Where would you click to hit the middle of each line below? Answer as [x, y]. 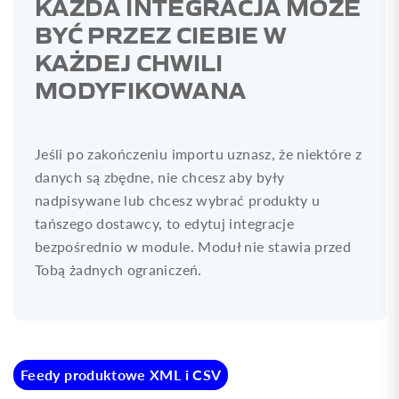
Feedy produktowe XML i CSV [121, 374]
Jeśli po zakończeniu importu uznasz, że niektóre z [198, 153]
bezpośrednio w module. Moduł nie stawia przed [193, 246]
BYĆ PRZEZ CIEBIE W [161, 33]
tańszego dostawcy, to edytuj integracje [165, 223]
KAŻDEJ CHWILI [129, 61]
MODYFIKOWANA [141, 88]
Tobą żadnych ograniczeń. [118, 269]
